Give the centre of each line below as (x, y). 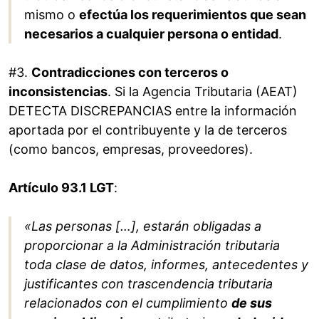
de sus (252, 303)
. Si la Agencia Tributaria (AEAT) (203, 92)
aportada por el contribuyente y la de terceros (148, 130)
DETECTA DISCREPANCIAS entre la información (153, 111)
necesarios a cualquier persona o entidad (151, 34)
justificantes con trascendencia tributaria (148, 284)
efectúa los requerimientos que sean (193, 15)
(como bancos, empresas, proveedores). (131, 150)
